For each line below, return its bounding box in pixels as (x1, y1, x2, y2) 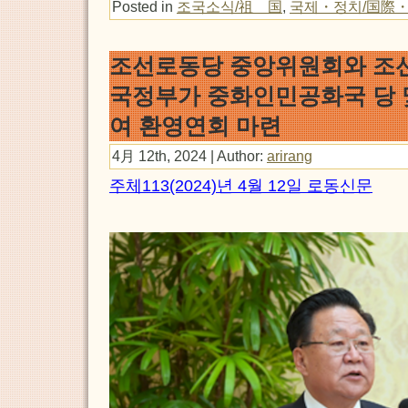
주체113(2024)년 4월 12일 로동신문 (109, 177, 372, 196)
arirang (267, 148, 312, 165)
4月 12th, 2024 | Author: (112, 148, 267, 165)
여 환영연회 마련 (109, 112, 281, 138)
